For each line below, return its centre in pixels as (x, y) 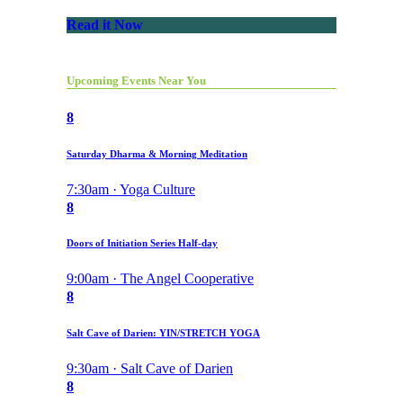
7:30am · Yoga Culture (131, 189)
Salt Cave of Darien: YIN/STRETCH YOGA (163, 333)
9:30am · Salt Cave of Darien (150, 369)
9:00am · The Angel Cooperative (160, 279)
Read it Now (105, 25)
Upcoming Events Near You (136, 81)
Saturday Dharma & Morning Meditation (157, 153)
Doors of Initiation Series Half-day (142, 243)
